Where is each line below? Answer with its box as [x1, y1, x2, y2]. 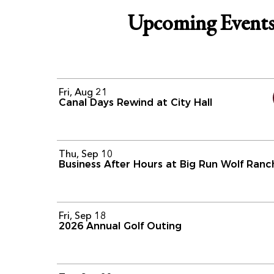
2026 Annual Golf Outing [59, 220, 182, 232]
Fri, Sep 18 [59, 209, 107, 221]
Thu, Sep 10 [59, 147, 114, 160]
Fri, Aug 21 [59, 85, 108, 98]
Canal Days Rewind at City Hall [59, 96, 213, 108]
